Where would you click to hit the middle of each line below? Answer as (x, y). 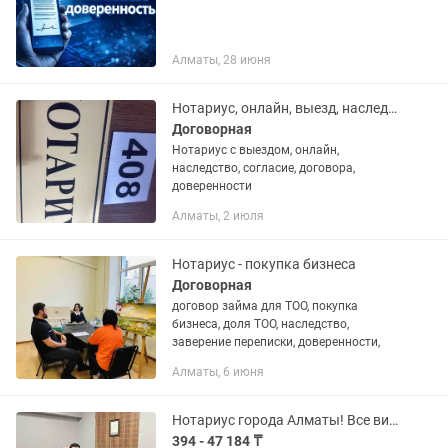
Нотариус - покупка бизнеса (264, 264)
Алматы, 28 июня (221, 60)
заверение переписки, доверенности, (276, 342)
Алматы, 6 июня (218, 372)
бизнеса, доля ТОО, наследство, (260, 324)
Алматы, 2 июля (218, 216)
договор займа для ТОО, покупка (265, 306)
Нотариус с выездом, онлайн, (255, 150)
